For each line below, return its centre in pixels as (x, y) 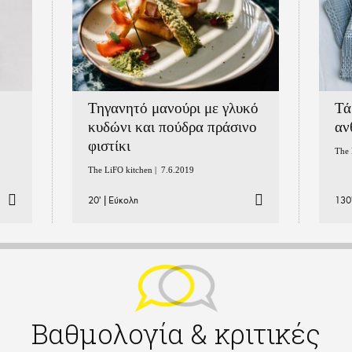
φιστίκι (110, 145)
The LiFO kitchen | (125, 169)
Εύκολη (124, 200)
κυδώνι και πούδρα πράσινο (173, 126)
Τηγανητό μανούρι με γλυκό (174, 108)
